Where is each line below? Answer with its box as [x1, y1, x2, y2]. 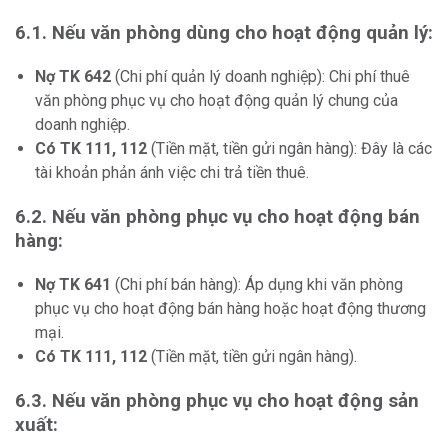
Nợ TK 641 [35, 275, 111, 295]
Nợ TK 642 [35, 67, 111, 87]
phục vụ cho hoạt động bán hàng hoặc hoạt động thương [35, 299, 426, 319]
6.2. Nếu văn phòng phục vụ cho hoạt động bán [15, 206, 420, 229]
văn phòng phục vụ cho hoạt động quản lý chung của [35, 91, 398, 111]
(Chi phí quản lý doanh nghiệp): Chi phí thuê [111, 67, 410, 87]
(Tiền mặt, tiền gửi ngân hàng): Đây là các [147, 139, 432, 159]
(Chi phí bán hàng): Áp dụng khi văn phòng [111, 275, 403, 295]
